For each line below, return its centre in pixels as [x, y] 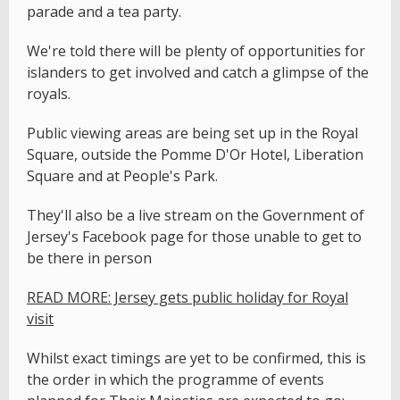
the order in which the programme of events [175, 379]
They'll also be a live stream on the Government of [196, 215]
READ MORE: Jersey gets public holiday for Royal [187, 297]
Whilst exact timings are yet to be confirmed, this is [196, 358]
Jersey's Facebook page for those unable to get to [194, 236]
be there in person [89, 258]
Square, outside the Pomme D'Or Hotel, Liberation [195, 154]
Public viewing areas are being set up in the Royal [192, 133]
